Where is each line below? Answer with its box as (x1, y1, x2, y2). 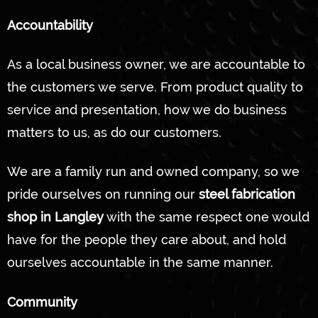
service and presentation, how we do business (7, 102, 287, 117)
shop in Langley (7, 209, 104, 225)
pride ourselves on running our (7, 187, 199, 202)
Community (7, 294, 77, 309)
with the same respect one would (104, 209, 309, 225)
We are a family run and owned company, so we (7, 164, 300, 180)
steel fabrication (199, 187, 295, 202)
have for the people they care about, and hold (7, 232, 286, 248)
